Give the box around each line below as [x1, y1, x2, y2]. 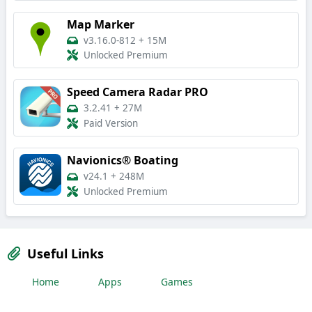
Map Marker [67, 16, 134, 32]
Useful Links [27, 244, 104, 262]
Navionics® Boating [67, 153, 178, 169]
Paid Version [84, 117, 138, 130]
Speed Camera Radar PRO [67, 84, 208, 100]
